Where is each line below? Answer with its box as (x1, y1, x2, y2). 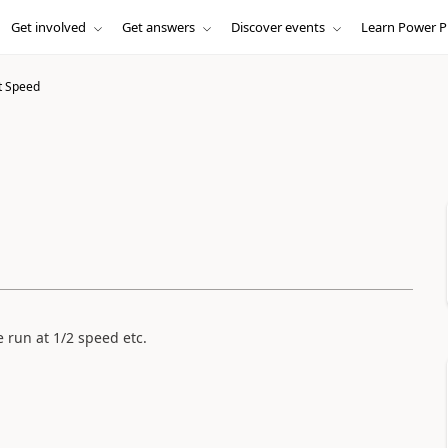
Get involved (10, 18, 86, 36)
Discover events (230, 18, 325, 36)
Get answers (121, 18, 195, 36)
